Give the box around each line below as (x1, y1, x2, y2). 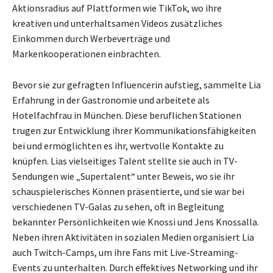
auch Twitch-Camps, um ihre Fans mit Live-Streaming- (12, 246, 238, 259)
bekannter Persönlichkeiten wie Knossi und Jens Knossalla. (12, 216, 259, 229)
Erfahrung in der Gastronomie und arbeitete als (12, 94, 210, 107)
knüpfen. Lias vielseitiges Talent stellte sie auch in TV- (12, 155, 238, 168)
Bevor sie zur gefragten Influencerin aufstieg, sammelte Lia (12, 79, 261, 91)
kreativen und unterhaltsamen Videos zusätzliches (12, 17, 222, 30)
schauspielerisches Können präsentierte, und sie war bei (12, 185, 244, 198)
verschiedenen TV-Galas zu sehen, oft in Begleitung (12, 200, 224, 213)
